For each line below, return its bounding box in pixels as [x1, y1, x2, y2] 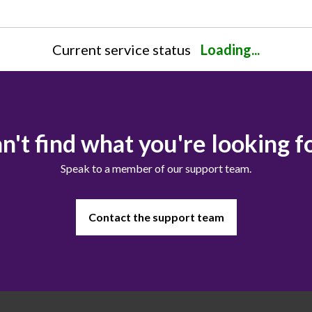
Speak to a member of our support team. [61, 161, 251, 175]
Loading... [201, 40, 260, 58]
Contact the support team [88, 210, 224, 224]
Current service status [52, 40, 191, 58]
